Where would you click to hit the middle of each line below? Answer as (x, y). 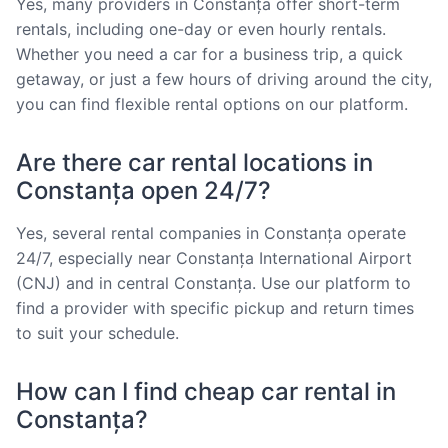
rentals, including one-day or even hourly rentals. (201, 28)
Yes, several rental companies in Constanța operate (211, 232)
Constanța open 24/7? (143, 190)
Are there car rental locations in (194, 162)
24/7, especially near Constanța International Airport (214, 257)
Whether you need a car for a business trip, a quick (209, 53)
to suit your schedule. (97, 332)
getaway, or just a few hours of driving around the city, (224, 78)
